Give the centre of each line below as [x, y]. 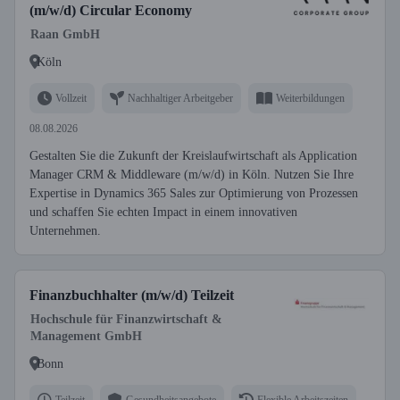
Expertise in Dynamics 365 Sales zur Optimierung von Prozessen [194, 193]
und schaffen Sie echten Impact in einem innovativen [163, 212]
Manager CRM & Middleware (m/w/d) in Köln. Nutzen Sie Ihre [192, 175]
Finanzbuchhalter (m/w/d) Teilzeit [132, 295]
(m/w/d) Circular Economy [111, 10]
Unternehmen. [65, 231]
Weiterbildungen [310, 98]
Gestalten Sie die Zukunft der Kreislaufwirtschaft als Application [193, 156]
